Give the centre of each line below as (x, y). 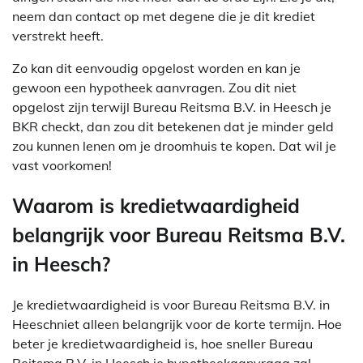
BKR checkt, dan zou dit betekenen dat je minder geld (173, 127)
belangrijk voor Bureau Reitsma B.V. (179, 235)
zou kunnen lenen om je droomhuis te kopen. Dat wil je (174, 146)
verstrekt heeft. (58, 36)
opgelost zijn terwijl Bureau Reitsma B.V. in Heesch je (172, 107)
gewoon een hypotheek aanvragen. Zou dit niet (154, 88)
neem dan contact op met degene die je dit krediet (164, 17)
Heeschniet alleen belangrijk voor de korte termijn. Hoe (177, 325)
